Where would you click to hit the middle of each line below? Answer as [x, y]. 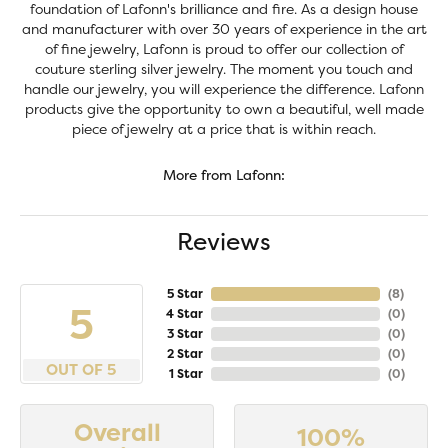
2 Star [184, 354]
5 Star [184, 294]
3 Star [184, 334]
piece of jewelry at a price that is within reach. [224, 129]
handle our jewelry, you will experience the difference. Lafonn [224, 89]
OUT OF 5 [81, 370]
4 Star [184, 314]
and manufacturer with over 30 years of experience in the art [224, 29]
